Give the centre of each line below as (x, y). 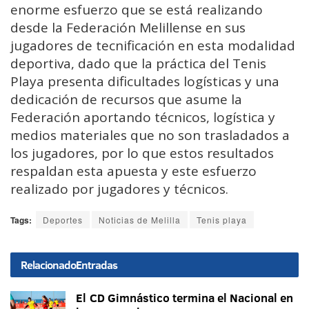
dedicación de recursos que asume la (126, 100)
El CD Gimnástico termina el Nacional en (185, 298)
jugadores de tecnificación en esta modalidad (153, 46)
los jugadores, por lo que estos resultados (142, 153)
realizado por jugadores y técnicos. (119, 189)
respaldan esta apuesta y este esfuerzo (133, 171)
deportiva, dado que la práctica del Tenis (138, 64)
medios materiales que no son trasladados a (150, 136)
